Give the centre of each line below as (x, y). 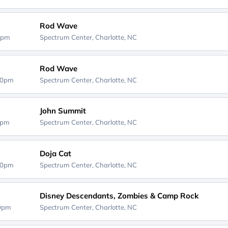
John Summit (63, 111)
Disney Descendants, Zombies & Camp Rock (119, 196)
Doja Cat (55, 153)
